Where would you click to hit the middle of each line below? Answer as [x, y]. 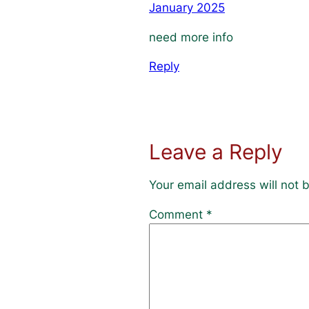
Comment [178, 214]
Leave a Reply [216, 151]
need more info [191, 37]
